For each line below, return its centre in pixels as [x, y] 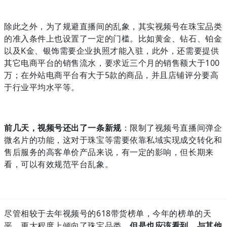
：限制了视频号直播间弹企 [172, 127]
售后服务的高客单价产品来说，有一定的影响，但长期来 [109, 152]
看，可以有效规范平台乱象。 [59, 164]
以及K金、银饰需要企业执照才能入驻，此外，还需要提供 [112, 50]
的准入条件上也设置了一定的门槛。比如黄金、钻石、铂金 [113, 38]
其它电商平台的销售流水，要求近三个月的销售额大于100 [112, 63]
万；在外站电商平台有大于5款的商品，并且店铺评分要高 [111, 75]
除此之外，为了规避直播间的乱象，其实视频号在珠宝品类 [113, 26]
